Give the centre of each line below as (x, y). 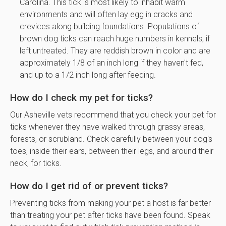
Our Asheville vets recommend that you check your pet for (113, 115)
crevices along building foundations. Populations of (110, 26)
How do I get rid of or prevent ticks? (90, 186)
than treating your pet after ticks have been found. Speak (110, 215)
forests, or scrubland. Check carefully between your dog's (111, 139)
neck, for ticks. (36, 163)
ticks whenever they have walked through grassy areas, (107, 127)
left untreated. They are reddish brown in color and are (115, 50)
